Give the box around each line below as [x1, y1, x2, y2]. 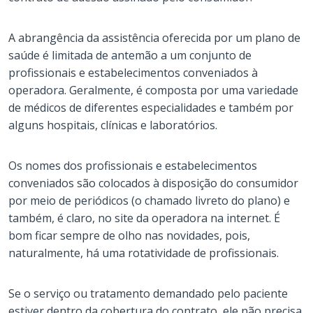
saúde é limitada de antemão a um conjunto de [8, 47, 252, 63]
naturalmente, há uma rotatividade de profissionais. [8, 245, 279, 261]
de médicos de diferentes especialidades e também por [8, 99, 293, 115]
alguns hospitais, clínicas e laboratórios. [8, 117, 217, 133]
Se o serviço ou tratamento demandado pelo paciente [8, 285, 288, 301]
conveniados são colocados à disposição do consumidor [8, 175, 298, 191]
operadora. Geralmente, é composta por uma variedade [8, 82, 298, 98]
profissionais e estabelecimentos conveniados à [8, 64, 258, 80]
